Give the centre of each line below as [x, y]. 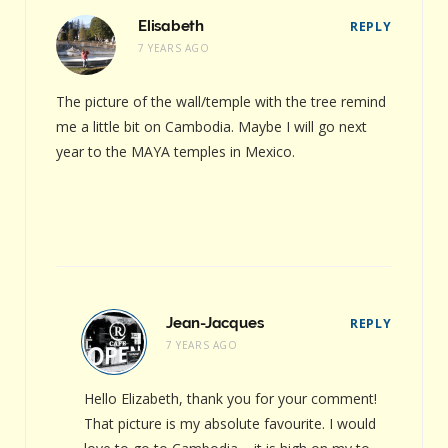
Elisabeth [171, 25]
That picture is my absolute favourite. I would [230, 423]
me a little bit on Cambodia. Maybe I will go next [211, 126]
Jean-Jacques [215, 322]
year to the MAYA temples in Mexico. [175, 151]
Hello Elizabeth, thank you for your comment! [230, 398]
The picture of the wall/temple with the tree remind [221, 101]
